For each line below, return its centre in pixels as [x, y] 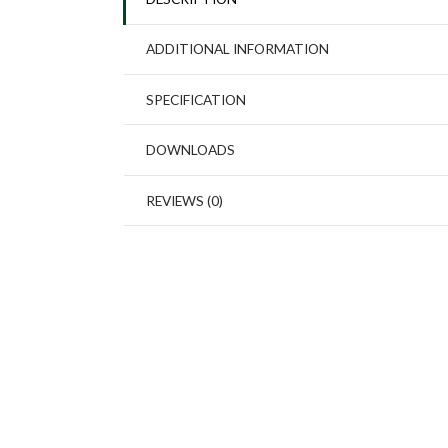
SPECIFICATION [195, 99]
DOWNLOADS [190, 150]
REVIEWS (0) [184, 200]
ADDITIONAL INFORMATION [237, 49]
